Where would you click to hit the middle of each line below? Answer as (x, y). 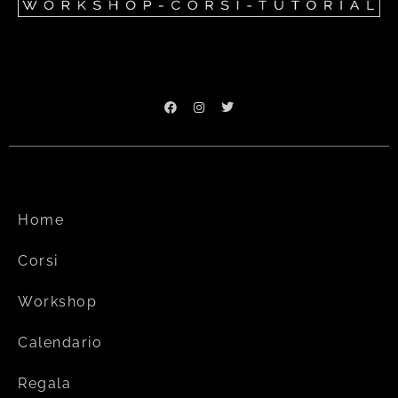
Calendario (60, 343)
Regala (44, 384)
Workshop (57, 302)
